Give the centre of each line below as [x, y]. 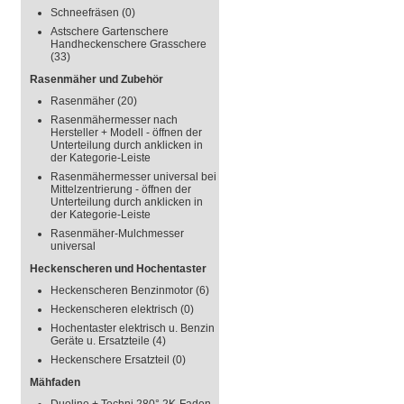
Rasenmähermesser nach [114, 120]
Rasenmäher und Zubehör [96, 79]
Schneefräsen [86, 13]
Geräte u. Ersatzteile [101, 341]
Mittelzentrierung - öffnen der [121, 189]
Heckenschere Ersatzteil [111, 360]
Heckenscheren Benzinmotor [123, 290]
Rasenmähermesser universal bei [133, 177]
